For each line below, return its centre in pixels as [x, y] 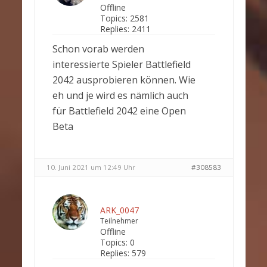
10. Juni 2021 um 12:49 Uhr [91, 167]
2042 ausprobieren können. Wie [124, 80]
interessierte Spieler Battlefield [121, 64]
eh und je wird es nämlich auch [120, 95]
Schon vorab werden [98, 49]
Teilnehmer [119, 221]
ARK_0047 [119, 210]
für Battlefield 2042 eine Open [119, 111]
